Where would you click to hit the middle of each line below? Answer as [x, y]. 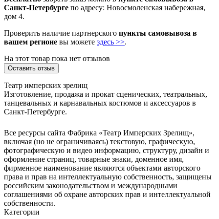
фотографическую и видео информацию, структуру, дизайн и [107, 150]
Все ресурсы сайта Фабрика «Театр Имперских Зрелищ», [99, 132]
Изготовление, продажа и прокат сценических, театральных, [106, 94]
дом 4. [14, 16]
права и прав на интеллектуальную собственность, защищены [108, 176]
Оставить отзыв [31, 68]
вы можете [77, 42]
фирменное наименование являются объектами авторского [102, 168]
